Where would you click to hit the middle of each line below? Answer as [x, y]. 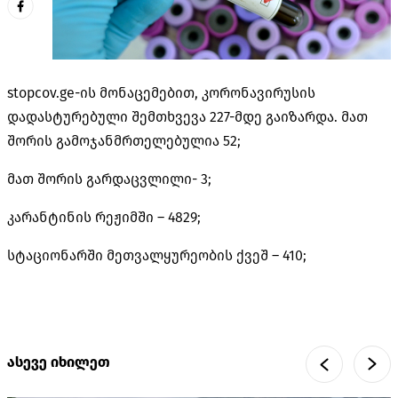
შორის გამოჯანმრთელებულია [115, 140]
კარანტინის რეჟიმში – [88, 217]
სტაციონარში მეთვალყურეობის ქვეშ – [145, 255]
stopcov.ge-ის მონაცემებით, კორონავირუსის [161, 92]
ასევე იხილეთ [59, 362]
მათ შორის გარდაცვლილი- [104, 179]
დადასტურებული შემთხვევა [108, 116]
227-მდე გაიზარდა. [275, 116]
